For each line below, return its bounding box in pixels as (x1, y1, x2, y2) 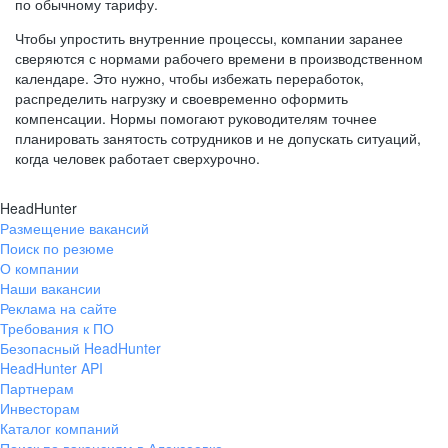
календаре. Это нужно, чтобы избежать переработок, (15, 68, 364, 88)
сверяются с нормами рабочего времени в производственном (15, 48, 423, 68)
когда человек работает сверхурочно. (15, 148, 260, 168)
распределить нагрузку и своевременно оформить (15, 88, 348, 108)
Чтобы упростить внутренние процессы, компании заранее (15, 28, 403, 48)
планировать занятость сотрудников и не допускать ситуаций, (15, 128, 421, 148)
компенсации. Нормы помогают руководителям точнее (15, 108, 377, 128)
